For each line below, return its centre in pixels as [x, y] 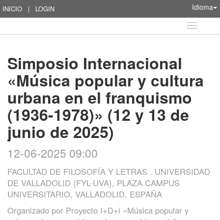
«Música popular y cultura [106, 80]
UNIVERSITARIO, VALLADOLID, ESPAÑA [85, 194]
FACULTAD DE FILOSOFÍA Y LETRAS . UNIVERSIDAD [109, 171]
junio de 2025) [61, 132]
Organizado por [37, 210]
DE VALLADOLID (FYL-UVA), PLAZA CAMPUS [94, 183]
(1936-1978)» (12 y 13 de [98, 114]
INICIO [12, 9]
